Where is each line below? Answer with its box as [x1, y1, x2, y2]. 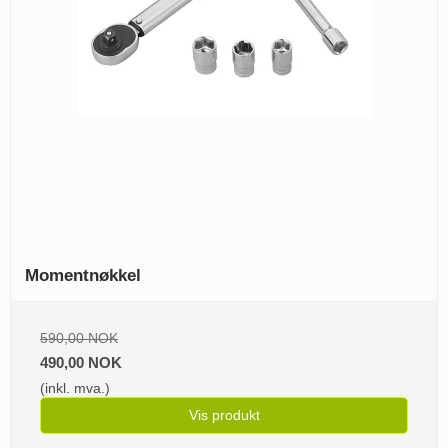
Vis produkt [188, 407, 260, 424]
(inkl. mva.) [40, 380, 110, 397]
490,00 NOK [40, 354, 122, 372]
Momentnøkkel [25, 266, 141, 286]
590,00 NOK [40, 330, 118, 347]
